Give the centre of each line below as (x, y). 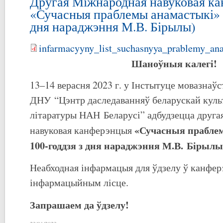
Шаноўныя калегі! (174, 63)
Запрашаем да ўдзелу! (79, 204)
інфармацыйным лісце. (79, 182)
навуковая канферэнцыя (82, 130)
